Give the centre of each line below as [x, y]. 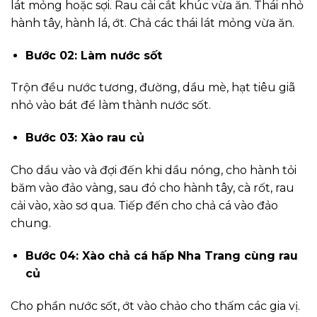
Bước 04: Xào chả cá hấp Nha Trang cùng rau [161, 255]
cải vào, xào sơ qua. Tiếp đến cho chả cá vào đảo [144, 205]
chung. [31, 223]
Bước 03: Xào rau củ [85, 138]
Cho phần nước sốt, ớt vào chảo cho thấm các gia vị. [155, 306]
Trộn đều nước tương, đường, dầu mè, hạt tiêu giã [153, 88]
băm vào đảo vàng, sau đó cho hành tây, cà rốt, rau [152, 188]
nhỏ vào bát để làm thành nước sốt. [111, 105]
